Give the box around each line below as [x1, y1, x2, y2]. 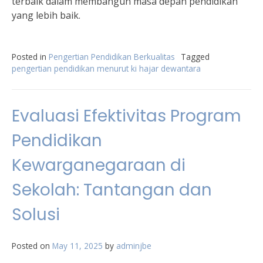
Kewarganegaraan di [12, 154, 186, 177]
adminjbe [116, 240, 151, 251]
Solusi [12, 203, 60, 226]
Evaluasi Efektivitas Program [12, 104, 241, 127]
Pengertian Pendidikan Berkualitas [49, 51, 175, 62]
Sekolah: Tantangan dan [12, 178, 212, 201]
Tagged [181, 51, 210, 62]
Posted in [12, 51, 49, 62]
